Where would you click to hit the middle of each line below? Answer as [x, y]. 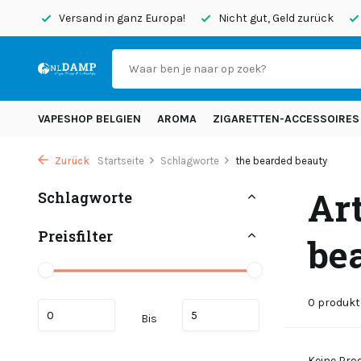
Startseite [121, 161]
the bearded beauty [281, 161]
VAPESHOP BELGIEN [89, 119]
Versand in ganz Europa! [121, 18]
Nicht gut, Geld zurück [275, 18]
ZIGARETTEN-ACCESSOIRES [286, 119]
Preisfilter [75, 236]
